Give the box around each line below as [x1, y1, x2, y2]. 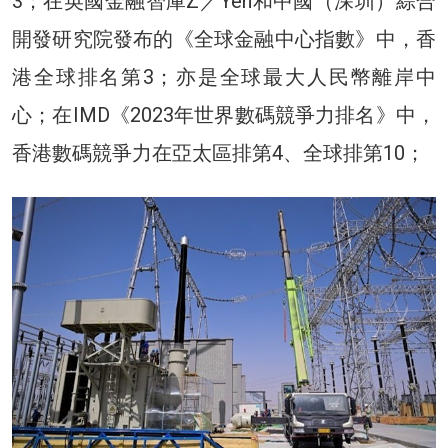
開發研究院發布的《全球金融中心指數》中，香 [12, 26, 436, 51]
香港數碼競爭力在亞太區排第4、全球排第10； [12, 140, 425, 165]
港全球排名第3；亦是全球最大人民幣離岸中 [12, 64, 436, 89]
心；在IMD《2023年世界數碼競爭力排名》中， [12, 102, 436, 127]
